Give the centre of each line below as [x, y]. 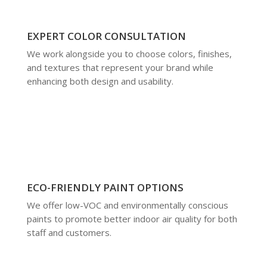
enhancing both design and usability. [100, 81]
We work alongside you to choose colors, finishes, [129, 53]
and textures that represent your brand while [120, 67]
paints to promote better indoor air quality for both [132, 218]
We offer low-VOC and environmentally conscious [127, 205]
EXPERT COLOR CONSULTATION [106, 36]
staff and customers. [69, 232]
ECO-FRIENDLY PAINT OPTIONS [105, 187]
